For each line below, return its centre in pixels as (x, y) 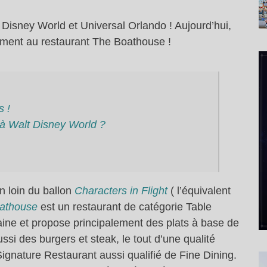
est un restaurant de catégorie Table (125, 207)
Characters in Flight (121, 191)
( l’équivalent (199, 191)
